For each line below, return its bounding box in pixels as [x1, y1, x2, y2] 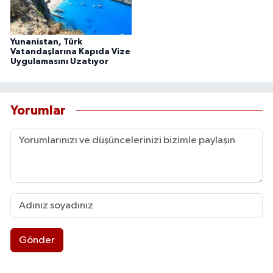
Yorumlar [10, 104, 66, 117]
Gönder [18, 235, 55, 246]
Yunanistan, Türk [10, 38, 82, 47]
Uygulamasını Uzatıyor [10, 57, 108, 66]
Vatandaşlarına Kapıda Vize [10, 48, 130, 57]
